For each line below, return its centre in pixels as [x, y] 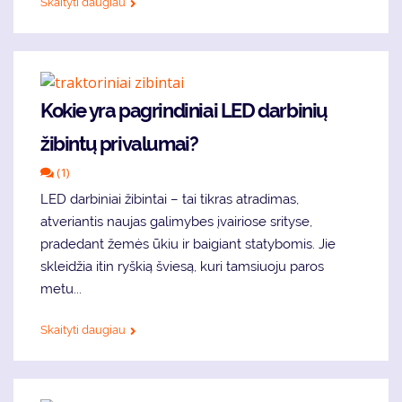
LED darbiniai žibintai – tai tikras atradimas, [170, 200]
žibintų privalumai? [119, 144]
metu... [61, 289]
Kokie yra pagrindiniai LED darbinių [184, 111]
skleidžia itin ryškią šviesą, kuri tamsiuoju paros [182, 267]
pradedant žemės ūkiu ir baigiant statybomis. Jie [188, 245]
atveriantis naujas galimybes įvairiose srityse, [176, 222]
